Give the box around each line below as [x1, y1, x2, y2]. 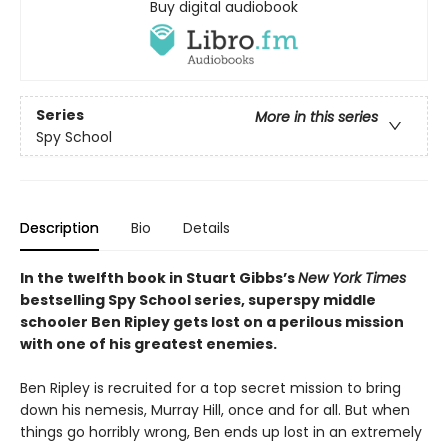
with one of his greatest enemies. [20, 334, 277, 355]
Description [20, 218, 99, 239]
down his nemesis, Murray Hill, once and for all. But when [20, 400, 410, 421]
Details [183, 218, 230, 239]
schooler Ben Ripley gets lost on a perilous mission [20, 312, 404, 333]
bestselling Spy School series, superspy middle [20, 290, 376, 311]
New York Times [298, 268, 406, 289]
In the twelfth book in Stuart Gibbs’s [20, 268, 298, 289]
